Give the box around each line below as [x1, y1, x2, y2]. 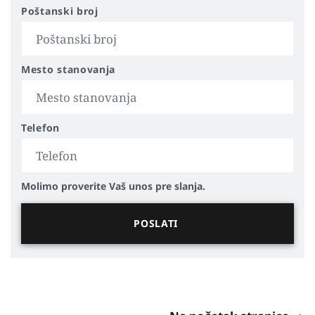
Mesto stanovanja [21, 63, 116, 76]
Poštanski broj [21, 4, 98, 18]
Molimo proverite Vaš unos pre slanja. [21, 179, 205, 193]
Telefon [21, 121, 60, 134]
